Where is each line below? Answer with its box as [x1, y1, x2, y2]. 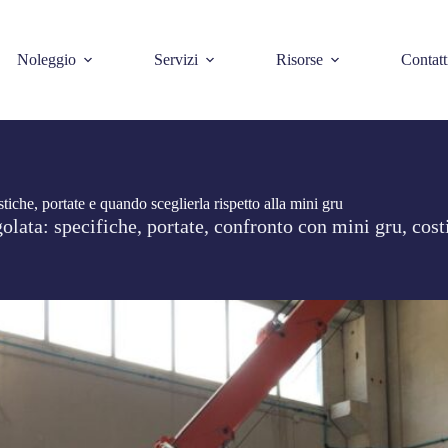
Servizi [153, 51, 198, 68]
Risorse [275, 51, 323, 68]
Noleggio [16, 51, 76, 68]
